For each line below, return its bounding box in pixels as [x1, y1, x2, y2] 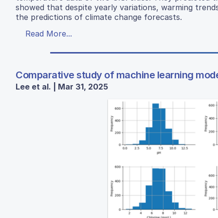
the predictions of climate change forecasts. [16, 12, 182, 22]
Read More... [25, 29, 72, 39]
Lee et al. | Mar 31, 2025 [16, 82, 108, 92]
